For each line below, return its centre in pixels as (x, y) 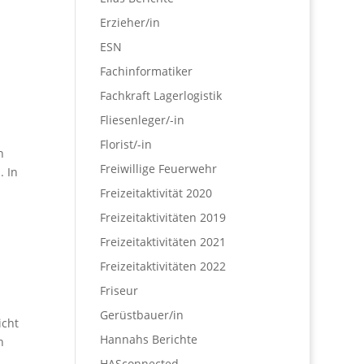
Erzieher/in (130, 22)
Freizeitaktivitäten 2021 (163, 242)
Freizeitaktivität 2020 (156, 193)
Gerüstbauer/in (142, 315)
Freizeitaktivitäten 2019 (163, 217)
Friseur (119, 290)
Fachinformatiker (147, 71)
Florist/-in (126, 144)
